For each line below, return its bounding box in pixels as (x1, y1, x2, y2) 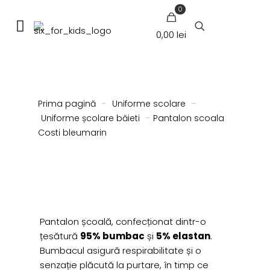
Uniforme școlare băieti (41, 112, 140, 124)
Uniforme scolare (112, 98, 186, 110)
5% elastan (156, 230, 211, 242)
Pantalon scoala (153, 112, 224, 124)
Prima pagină (38, 98, 96, 110)
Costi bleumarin (38, 127, 107, 139)
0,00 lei (156, 28, 186, 41)
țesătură (40, 230, 81, 242)
